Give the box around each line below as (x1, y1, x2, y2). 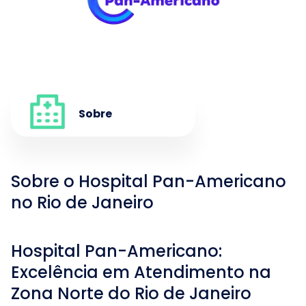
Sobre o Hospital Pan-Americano (11, 170, 286, 193)
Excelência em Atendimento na (11, 261, 271, 283)
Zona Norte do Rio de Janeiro (11, 282, 251, 305)
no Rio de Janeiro (11, 191, 154, 214)
